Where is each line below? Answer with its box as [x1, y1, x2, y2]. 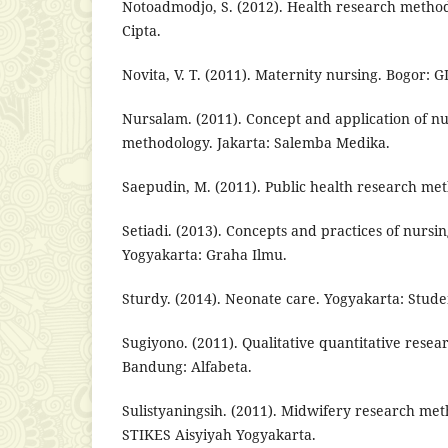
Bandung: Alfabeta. [122, 357, 252, 377]
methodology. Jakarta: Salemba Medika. [122, 133, 390, 153]
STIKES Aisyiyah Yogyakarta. [122, 425, 316, 445]
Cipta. [122, 21, 161, 41]
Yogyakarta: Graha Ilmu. [122, 245, 287, 265]
